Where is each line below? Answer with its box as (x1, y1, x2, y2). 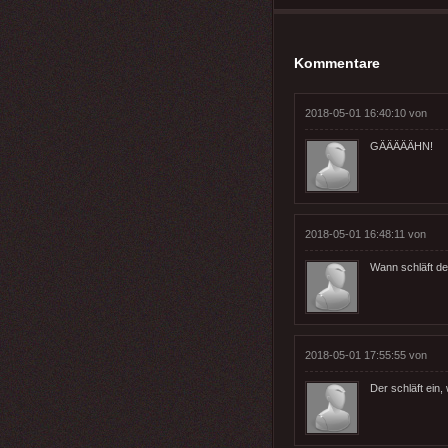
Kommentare (294, 54, 380, 71)
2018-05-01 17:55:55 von (305, 348, 427, 361)
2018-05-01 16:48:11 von (305, 227, 426, 240)
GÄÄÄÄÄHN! (370, 139, 433, 152)
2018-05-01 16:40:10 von (305, 106, 427, 119)
